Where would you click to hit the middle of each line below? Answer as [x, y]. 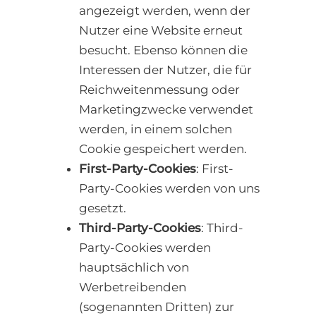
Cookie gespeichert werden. [163, 149]
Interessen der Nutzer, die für [165, 70]
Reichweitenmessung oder [159, 90]
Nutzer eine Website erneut [161, 31]
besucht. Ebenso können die [163, 50]
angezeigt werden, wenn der [165, 11]
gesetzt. [103, 208]
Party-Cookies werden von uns [169, 189]
